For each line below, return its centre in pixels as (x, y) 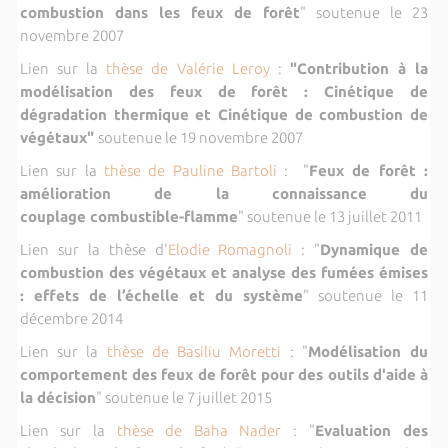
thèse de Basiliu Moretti (194, 351)
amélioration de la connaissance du (224, 193)
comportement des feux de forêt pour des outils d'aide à (224, 374)
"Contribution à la (359, 68)
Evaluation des (371, 430)
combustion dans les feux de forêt (160, 12)
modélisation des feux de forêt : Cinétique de (224, 91)
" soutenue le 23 (364, 12)
